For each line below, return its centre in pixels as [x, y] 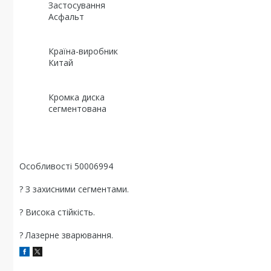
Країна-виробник [69, 51]
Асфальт [52, 17]
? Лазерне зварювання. [66, 235]
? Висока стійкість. [57, 212]
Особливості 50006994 [66, 166]
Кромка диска [62, 97]
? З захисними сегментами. [74, 189]
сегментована [63, 109]
